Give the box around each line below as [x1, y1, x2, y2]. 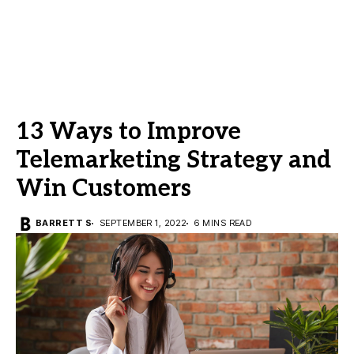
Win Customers [16, 175, 191, 203]
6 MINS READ [194, 217, 252, 228]
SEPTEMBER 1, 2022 [99, 217, 187, 228]
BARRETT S [36, 217, 92, 228]
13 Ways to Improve [16, 118, 241, 146]
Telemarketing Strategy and [16, 146, 331, 175]
